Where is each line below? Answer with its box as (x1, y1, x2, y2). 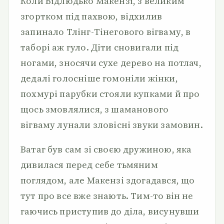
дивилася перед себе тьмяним (20, 158, 158, 171)
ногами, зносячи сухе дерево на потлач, (20, 56, 201, 69)
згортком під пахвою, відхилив (20, 10, 162, 22)
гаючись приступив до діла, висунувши (20, 205, 199, 217)
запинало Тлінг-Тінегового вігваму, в (20, 25, 191, 38)
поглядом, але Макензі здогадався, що (20, 174, 195, 186)
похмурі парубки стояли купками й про (20, 87, 200, 100)
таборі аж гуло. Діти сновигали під (20, 41, 179, 53)
